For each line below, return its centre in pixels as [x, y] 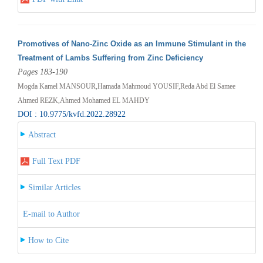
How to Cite [48, 240]
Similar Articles [54, 187]
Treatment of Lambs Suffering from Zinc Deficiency [110, 58]
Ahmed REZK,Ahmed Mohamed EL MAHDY [83, 100]
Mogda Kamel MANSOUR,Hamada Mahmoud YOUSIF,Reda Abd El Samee [126, 86]
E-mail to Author [51, 214]
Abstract [42, 134]
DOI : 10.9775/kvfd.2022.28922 [71, 114]
